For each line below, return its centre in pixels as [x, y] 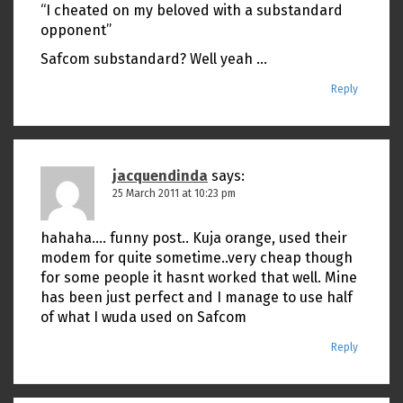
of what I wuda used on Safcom [143, 317]
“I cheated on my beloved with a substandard [192, 10]
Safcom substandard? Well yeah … [154, 59]
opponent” [76, 30]
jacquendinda [160, 176]
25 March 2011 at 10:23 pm [174, 193]
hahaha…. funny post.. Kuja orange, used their [194, 238]
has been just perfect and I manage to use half [197, 297]
